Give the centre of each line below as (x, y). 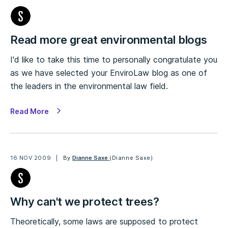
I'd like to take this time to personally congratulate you (114, 60)
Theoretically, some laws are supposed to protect (104, 221)
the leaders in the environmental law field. (89, 86)
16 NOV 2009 (31, 158)
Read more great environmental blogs (109, 40)
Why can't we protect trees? (85, 202)
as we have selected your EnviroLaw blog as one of (109, 73)
